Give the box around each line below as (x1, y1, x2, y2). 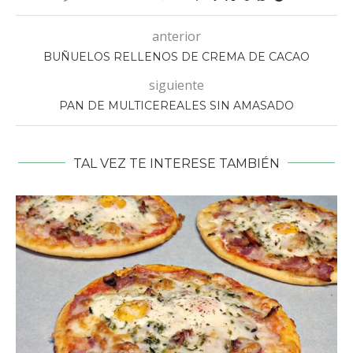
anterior (152, 27, 201, 45)
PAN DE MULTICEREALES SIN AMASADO (59, 98, 294, 113)
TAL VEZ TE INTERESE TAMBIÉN (73, 155, 280, 171)
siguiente (149, 76, 204, 94)
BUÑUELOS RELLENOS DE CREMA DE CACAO (43, 49, 310, 64)
